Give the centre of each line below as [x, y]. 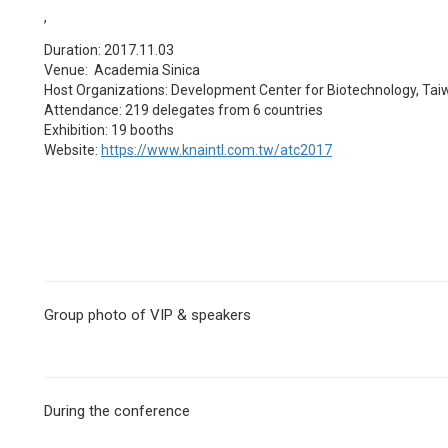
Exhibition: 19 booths [109, 130]
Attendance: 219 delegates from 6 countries [183, 110]
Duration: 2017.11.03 [109, 50]
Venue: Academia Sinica [122, 70]
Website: [72, 150]
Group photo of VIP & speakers [147, 315]
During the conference [117, 411]
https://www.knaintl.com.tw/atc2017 [216, 150]
